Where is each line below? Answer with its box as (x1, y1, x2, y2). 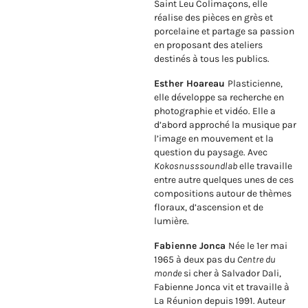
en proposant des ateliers (154, 39, 263, 52)
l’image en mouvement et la (154, 133, 274, 145)
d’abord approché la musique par (154, 119, 296, 131)
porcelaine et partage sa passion (154, 25, 294, 38)
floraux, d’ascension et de (154, 201, 263, 214)
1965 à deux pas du (154, 254, 237, 266)
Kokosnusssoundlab (154, 160, 239, 173)
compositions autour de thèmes (154, 188, 291, 200)
